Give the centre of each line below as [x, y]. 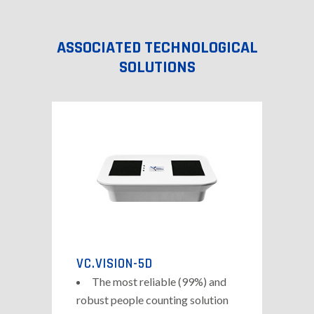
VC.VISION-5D [115, 264]
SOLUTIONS [157, 67]
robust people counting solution [152, 299]
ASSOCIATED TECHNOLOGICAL [157, 47]
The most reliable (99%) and [159, 281]
